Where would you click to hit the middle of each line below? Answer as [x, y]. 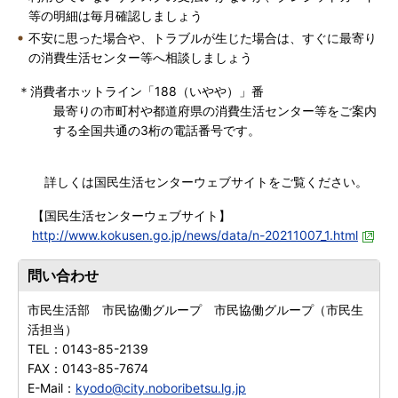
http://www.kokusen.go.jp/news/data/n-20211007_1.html [195, 235]
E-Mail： [52, 388]
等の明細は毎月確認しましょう [115, 16]
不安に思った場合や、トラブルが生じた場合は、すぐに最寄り [203, 38]
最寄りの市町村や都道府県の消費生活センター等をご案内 [215, 111]
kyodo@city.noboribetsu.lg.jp [161, 388]
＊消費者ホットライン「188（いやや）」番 [141, 91]
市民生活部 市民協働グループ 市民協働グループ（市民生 [195, 310]
